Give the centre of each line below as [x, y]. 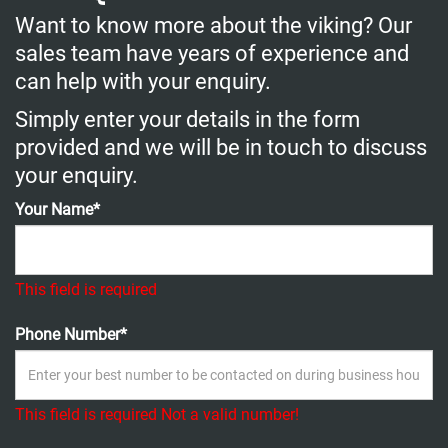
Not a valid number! [230, 414]
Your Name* [57, 209]
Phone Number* [71, 334]
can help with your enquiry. [143, 81]
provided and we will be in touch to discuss [221, 147]
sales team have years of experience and [212, 53]
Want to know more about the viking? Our [213, 25]
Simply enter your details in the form [187, 119]
